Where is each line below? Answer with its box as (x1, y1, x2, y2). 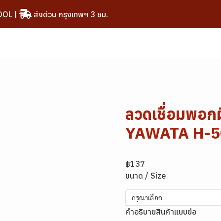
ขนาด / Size (125, 171, 166, 181)
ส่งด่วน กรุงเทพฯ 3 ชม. (31, 9, 108, 19)
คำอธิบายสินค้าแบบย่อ (125, 207, 196, 217)
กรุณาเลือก (132, 193, 162, 202)
